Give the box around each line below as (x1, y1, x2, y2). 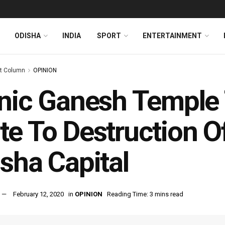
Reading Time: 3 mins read (107, 190, 183, 198)
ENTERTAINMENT (143, 32, 202, 40)
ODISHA (15, 32, 41, 40)
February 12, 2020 (13, 190, 64, 198)
